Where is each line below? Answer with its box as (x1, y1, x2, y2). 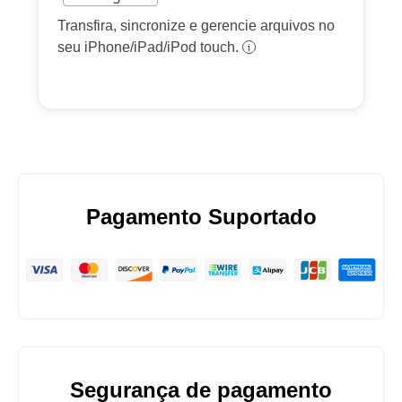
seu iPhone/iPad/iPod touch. (57, 39, 242, 55)
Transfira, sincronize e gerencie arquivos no (57, 18, 335, 33)
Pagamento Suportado (85, 205, 317, 229)
